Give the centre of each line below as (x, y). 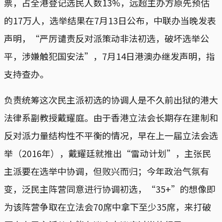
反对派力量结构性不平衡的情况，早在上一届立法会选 (111, 135)
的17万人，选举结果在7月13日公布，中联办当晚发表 (110, 20)
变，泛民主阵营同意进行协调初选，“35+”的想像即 (110, 189)
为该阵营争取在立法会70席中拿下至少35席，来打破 (108, 206)
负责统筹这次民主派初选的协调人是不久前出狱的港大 (111, 99)
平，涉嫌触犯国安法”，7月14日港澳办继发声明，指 (110, 56)
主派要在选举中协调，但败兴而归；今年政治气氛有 (107, 171)
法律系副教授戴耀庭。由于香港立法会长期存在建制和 (111, 117)
